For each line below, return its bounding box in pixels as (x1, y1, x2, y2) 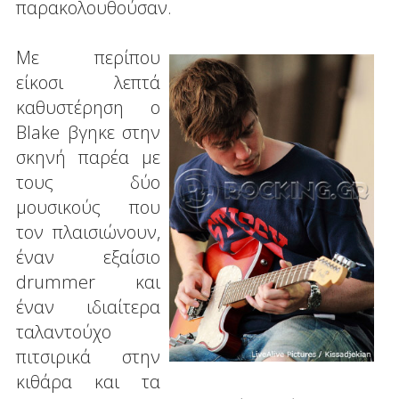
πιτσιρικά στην (15, 344, 161, 369)
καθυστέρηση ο (15, 94, 161, 119)
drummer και (15, 269, 161, 294)
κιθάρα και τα (15, 369, 161, 394)
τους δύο (15, 169, 161, 194)
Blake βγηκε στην (15, 119, 161, 144)
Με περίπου (15, 45, 161, 69)
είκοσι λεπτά (15, 69, 161, 94)
